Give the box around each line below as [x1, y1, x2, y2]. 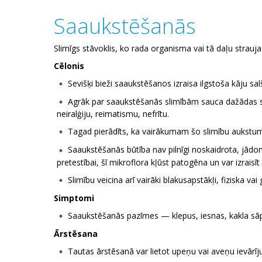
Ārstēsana [54, 228, 98, 240]
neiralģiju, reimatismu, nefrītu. [57, 108, 169, 120]
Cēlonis [54, 60, 84, 71]
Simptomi [54, 192, 94, 204]
